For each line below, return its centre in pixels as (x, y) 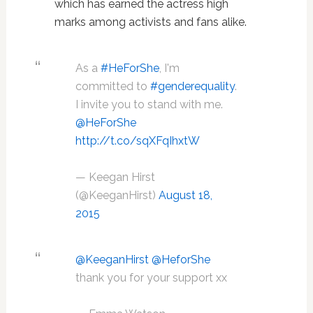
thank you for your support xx (151, 278)
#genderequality (192, 87)
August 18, (185, 196)
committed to (112, 87)
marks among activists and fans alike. (150, 22)
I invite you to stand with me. (149, 105)
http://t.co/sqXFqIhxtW (137, 141)
